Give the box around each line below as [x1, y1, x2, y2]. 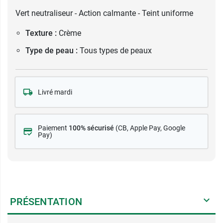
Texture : [25, 28, 57, 38]
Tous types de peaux [80, 46, 152, 55]
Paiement [38, 124, 69, 132]
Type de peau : [25, 46, 78, 55]
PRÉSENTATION [10, 196, 82, 208]
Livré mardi [38, 88, 72, 96]
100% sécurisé [69, 124, 114, 132]
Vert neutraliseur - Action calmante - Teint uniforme [15, 8, 193, 18]
